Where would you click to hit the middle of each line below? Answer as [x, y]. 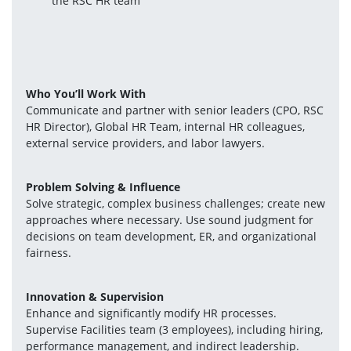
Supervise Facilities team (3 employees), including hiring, [174, 329]
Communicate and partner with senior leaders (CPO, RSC [174, 110]
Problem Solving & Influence [103, 186]
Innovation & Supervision [94, 296]
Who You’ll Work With [85, 93]
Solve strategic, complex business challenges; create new [175, 203]
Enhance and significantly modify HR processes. [151, 313]
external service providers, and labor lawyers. [145, 143]
